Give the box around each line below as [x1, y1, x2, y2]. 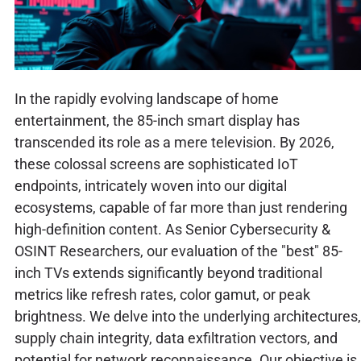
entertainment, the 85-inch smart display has [14, 111, 300, 129]
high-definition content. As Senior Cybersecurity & [14, 220, 330, 238]
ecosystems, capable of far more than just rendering [14, 198, 347, 216]
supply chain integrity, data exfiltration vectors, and [14, 329, 338, 346]
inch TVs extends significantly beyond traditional [14, 263, 322, 281]
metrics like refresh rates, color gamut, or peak [14, 285, 310, 303]
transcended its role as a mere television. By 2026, [14, 133, 334, 151]
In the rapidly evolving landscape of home [14, 89, 279, 107]
